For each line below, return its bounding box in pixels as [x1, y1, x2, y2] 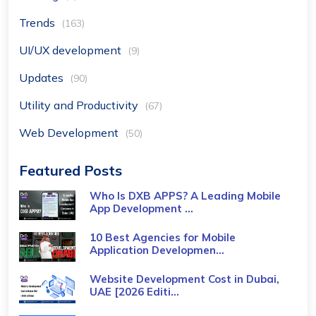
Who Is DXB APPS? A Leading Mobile [90, 189, 281, 202]
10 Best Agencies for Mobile [90, 231, 236, 244]
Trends [19, 16, 58, 30]
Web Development [19, 126, 121, 140]
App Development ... [90, 202, 193, 215]
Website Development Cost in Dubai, [90, 272, 279, 286]
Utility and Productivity [19, 98, 141, 112]
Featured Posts [19, 162, 122, 179]
